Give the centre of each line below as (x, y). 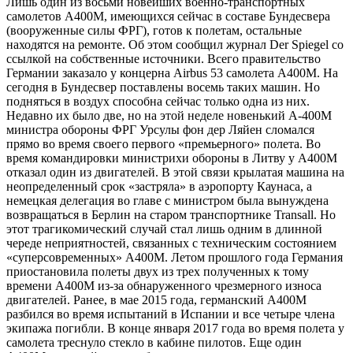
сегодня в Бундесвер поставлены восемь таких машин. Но (163, 87)
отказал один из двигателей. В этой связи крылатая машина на (175, 172)
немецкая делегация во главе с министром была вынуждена (167, 200)
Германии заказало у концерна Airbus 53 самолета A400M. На (172, 72)
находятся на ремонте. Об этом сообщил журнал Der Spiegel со (175, 44)
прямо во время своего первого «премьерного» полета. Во (163, 143)
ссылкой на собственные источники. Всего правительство (163, 58)
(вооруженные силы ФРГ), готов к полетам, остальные (154, 30)
